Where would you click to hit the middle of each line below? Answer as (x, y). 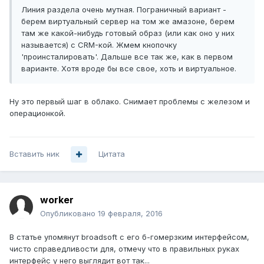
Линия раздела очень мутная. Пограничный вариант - (124, 10)
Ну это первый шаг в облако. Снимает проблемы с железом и (130, 102)
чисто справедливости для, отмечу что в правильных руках (124, 249)
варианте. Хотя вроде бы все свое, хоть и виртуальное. (129, 69)
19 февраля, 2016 (130, 214)
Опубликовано (69, 214)
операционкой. (37, 113)
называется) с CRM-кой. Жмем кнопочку (99, 45)
